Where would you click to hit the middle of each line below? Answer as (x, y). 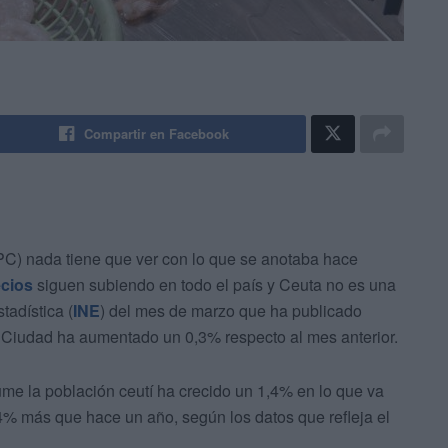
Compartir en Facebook (157, 134)
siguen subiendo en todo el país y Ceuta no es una (214, 285)
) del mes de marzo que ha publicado (231, 311)
